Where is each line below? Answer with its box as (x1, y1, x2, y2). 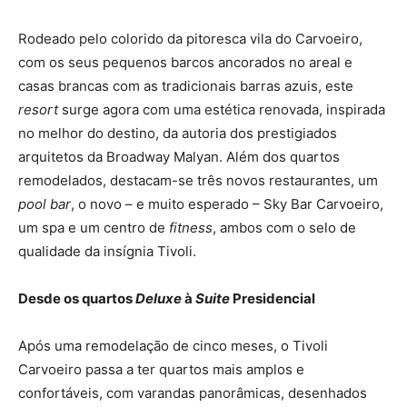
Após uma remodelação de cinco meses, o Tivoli (18, 336, 328, 354)
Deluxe (135, 289, 182, 307)
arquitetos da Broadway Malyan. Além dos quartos (18, 147, 340, 165)
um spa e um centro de (18, 218, 169, 236)
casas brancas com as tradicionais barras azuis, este (18, 76, 353, 94)
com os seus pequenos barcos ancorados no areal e (18, 53, 352, 71)
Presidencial (230, 289, 315, 307)
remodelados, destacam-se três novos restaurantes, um (18, 171, 378, 189)
